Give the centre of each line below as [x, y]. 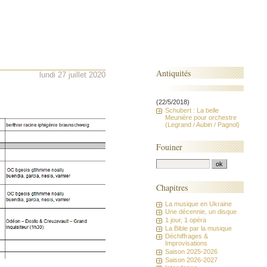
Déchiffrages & [187, 236]
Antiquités [174, 73]
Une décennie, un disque [201, 212]
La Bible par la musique [199, 228]
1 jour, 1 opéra [186, 220]
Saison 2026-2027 [192, 260]
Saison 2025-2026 [192, 252]
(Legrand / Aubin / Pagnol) [203, 124]
